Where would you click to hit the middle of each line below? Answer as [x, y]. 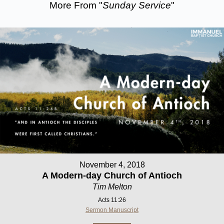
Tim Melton [112, 186]
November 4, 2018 [112, 164]
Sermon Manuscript [112, 210]
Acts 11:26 [112, 200]
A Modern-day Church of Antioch [112, 175]
